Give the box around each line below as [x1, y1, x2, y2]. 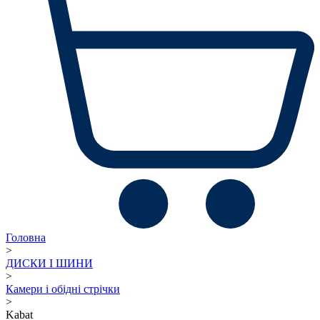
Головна [6, 231, 46, 244]
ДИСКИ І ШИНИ [6, 256, 93, 269]
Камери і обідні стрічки [6, 282, 120, 295]
